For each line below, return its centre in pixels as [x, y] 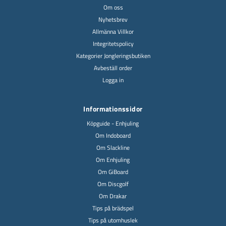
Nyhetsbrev [113, 19]
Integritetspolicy [113, 44]
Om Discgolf [113, 184]
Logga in [113, 80]
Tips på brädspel [113, 208]
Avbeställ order [113, 68]
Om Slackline [113, 148]
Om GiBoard [113, 172]
